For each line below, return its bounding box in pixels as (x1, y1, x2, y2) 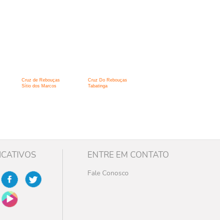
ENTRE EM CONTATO (87, 149, 169, 161)
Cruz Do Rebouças (87, 78, 127, 83)
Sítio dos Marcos (21, 83, 56, 89)
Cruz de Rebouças (21, 78, 60, 83)
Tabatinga (87, 83, 108, 89)
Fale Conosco (87, 168, 129, 178)
